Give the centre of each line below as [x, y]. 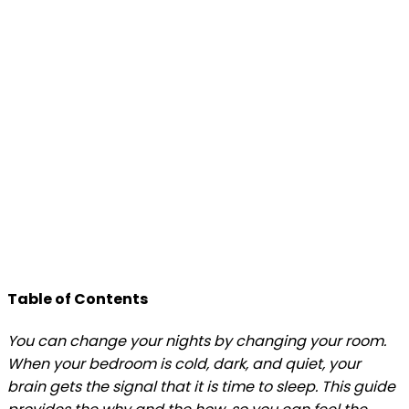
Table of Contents [78, 299]
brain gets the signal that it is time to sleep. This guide [201, 387]
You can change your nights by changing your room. [197, 341]
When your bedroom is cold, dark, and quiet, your [184, 364]
